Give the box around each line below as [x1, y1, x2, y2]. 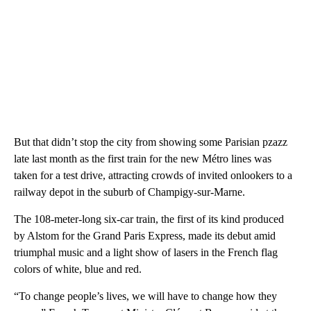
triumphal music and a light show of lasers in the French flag [14, 246, 278, 258]
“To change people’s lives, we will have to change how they [14, 289, 277, 302]
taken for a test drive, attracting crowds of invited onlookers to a [14, 169, 292, 181]
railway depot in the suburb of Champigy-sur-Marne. [14, 185, 245, 198]
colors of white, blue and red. [14, 262, 142, 275]
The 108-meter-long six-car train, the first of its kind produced [14, 212, 284, 225]
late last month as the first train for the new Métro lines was [14, 152, 271, 165]
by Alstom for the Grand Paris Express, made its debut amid [14, 229, 276, 242]
